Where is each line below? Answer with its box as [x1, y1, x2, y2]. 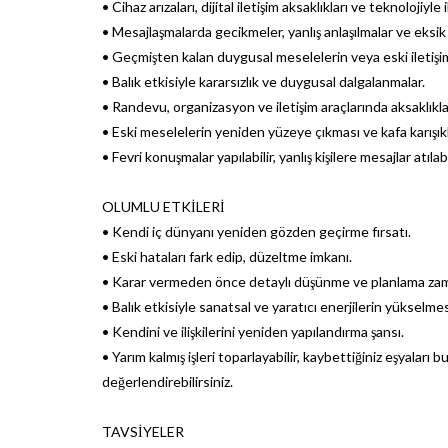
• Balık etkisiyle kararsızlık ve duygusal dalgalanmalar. [102, 72, 425, 90]
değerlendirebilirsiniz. [102, 372, 233, 390]
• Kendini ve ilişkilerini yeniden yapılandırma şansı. [102, 322, 404, 340]
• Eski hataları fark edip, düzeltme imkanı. [102, 247, 352, 265]
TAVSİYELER [102, 422, 184, 440]
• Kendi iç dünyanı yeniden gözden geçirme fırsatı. [102, 222, 411, 240]
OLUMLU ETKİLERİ [102, 197, 225, 215]
